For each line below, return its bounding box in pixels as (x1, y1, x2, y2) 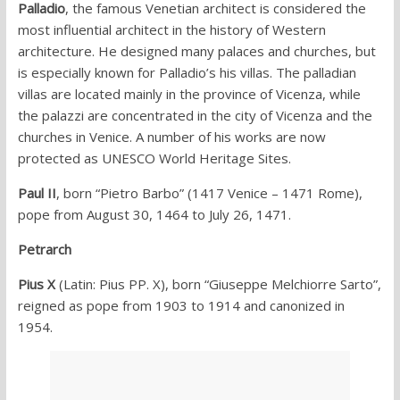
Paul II (17, 184, 56, 203)
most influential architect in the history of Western (17, 21, 326, 39)
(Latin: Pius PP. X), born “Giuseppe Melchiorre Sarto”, (54, 275, 381, 294)
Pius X (17, 275, 55, 294)
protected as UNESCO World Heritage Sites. (17, 149, 291, 168)
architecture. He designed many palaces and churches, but (17, 42, 376, 61)
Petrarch (17, 240, 71, 259)
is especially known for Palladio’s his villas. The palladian (17, 63, 356, 82)
